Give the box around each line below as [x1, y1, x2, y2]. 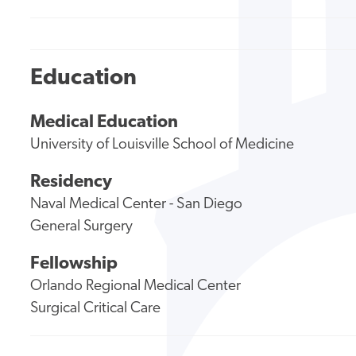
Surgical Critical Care [30, 300, 161, 316]
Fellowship [30, 254, 118, 273]
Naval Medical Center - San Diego [30, 196, 243, 212]
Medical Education [30, 114, 179, 133]
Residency [30, 172, 113, 192]
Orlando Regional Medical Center [30, 278, 242, 294]
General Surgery [30, 219, 133, 234]
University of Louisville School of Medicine [30, 137, 295, 153]
